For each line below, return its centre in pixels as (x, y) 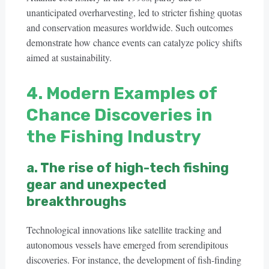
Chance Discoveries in (119, 115)
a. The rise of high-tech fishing (127, 168)
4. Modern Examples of (121, 93)
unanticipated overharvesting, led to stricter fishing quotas (134, 12)
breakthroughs (76, 201)
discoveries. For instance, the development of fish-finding (134, 260)
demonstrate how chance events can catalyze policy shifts (134, 42)
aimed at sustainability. (69, 57)
